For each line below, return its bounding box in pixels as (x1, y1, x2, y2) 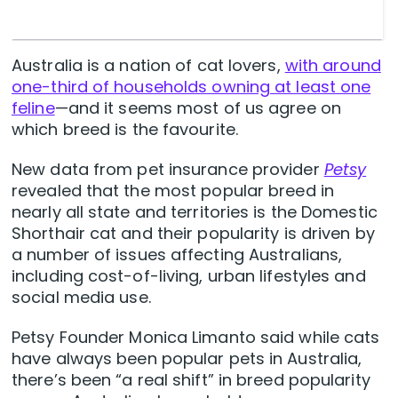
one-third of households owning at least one (12, 76, 371, 99)
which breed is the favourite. (12, 118, 238, 141)
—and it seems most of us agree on (54, 97, 341, 120)
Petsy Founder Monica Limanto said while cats (12, 326, 380, 349)
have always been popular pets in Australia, (12, 347, 362, 370)
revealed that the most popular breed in (12, 179, 334, 203)
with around (284, 54, 381, 77)
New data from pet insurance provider (12, 158, 324, 181)
